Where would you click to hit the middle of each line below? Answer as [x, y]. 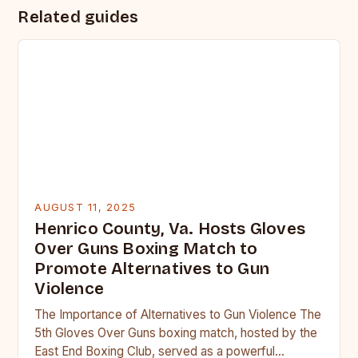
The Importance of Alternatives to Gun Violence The [178, 315]
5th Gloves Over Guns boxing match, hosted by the [176, 333]
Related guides [78, 17]
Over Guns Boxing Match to [146, 249]
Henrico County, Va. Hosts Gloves [170, 229]
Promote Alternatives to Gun [152, 269]
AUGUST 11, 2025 [86, 208]
